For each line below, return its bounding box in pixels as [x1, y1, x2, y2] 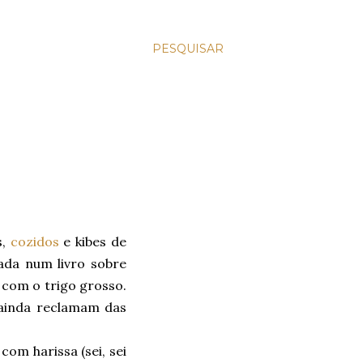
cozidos [10, 233, 59, 250]
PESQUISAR [152, 41, 224, 56]
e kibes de [58, 233, 127, 250]
